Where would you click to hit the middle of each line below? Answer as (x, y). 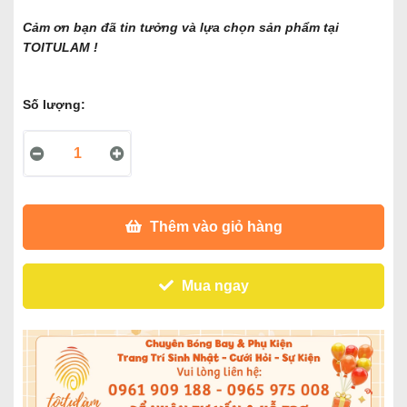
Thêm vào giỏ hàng (214, 227)
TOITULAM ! (60, 48)
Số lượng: (54, 105)
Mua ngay (213, 286)
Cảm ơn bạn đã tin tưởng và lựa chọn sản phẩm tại (181, 28)
